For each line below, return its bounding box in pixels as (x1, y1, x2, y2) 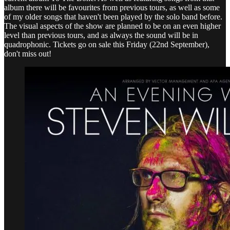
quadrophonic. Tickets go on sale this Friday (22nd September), (4, 40, 209, 49)
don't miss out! (4, 49, 51, 58)
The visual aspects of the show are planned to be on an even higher (4, 21, 221, 30)
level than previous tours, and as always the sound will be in (4, 30, 198, 40)
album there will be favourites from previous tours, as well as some (4, 3, 220, 12)
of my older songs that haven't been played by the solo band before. (4, 12, 222, 21)
